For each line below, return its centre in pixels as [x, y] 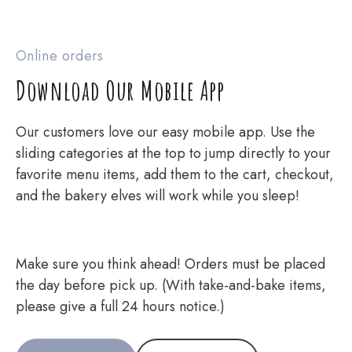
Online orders [60, 56]
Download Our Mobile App [120, 90]
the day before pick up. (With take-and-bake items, [171, 285]
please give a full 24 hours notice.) [120, 306]
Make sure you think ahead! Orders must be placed [170, 264]
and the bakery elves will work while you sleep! [158, 196]
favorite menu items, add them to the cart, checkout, [175, 174]
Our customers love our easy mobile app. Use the [165, 132]
